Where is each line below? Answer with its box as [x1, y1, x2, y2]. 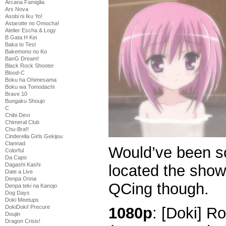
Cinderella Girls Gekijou [5, 133, 63, 139]
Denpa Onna [5, 176, 36, 182]
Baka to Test [5, 41, 36, 47]
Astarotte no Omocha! [5, 20, 59, 26]
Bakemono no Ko [5, 48, 47, 54]
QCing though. [108, 180, 209, 198]
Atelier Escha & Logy [5, 27, 56, 33]
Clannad [5, 140, 25, 146]
